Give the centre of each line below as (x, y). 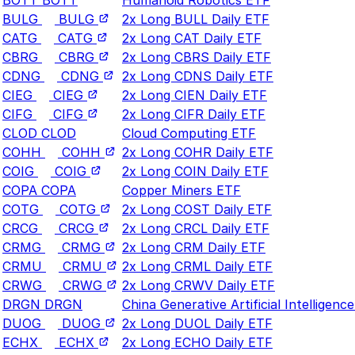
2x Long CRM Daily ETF (194, 247)
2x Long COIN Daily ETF (195, 171)
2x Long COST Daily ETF (197, 209)
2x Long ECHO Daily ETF (197, 342)
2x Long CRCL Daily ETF (196, 228)
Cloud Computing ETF (189, 133)
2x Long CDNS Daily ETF (198, 76)
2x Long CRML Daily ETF (197, 266)
